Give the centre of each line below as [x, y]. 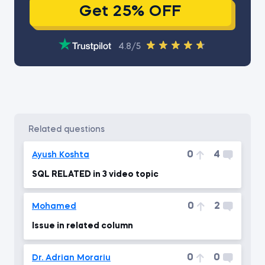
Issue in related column [83, 226]
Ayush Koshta [61, 155]
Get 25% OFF [130, 12]
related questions [69, 130]
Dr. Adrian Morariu [71, 258]
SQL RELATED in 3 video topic [95, 174]
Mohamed [54, 206]
